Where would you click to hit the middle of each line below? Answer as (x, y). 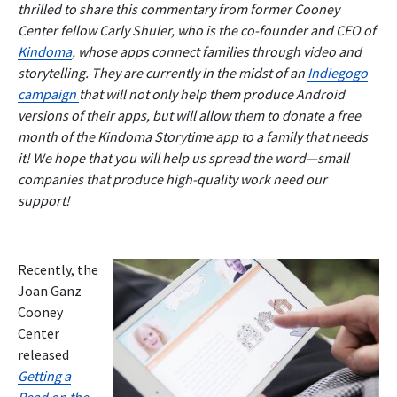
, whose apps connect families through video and (217, 51)
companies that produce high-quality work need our (172, 179)
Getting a (44, 375)
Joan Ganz (50, 290)
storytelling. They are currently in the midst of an (163, 72)
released (43, 354)
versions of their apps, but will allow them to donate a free (189, 115)
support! (44, 200)
